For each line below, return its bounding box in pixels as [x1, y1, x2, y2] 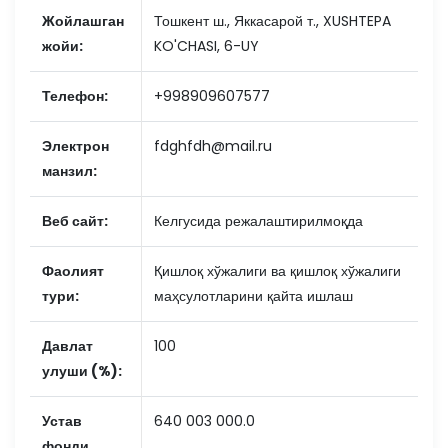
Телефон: [42, 86, 108, 106]
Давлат [42, 336, 93, 356]
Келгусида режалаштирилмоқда [154, 211, 363, 231]
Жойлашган [42, 11, 124, 31]
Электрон [42, 136, 109, 156]
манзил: [42, 161, 97, 181]
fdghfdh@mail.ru [154, 136, 272, 156]
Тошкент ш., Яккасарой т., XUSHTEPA [154, 11, 391, 31]
